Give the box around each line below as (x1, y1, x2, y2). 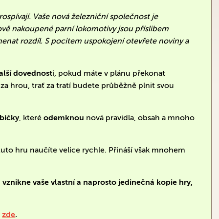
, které (19, 112, 44, 122)
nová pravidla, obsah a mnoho (84, 112, 195, 122)
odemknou (44, 112, 85, 122)
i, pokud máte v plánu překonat (52, 68, 166, 78)
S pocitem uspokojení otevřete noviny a (44, 36, 189, 45)
